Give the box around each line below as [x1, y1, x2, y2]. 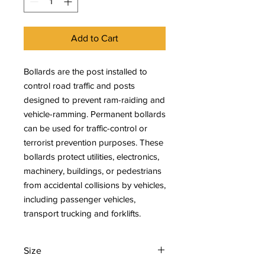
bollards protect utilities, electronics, [24, 151, 159, 161]
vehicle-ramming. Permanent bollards [24, 109, 166, 119]
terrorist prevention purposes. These [24, 137, 163, 147]
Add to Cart [71, 33, 118, 43]
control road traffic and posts [24, 80, 135, 91]
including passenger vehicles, [24, 194, 135, 204]
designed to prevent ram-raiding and [24, 95, 165, 105]
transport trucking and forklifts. [24, 208, 141, 218]
